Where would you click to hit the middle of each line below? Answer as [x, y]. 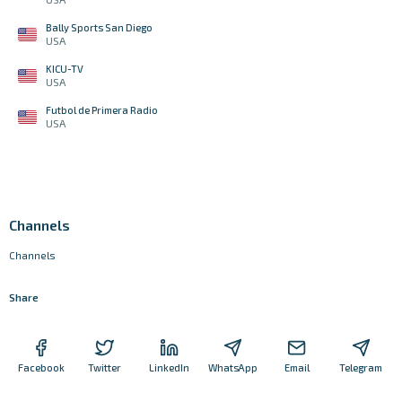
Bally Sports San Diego [99, 27]
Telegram [361, 367]
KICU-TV [65, 69]
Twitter [105, 367]
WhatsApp [233, 367]
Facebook [41, 367]
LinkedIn [169, 367]
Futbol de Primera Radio [102, 110]
